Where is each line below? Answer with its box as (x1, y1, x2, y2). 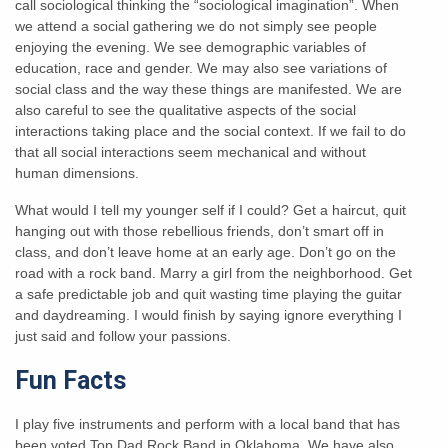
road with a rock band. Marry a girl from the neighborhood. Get (15, 264, 412, 281)
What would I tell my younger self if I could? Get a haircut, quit (15, 201, 406, 218)
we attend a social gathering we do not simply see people (15, 17, 377, 34)
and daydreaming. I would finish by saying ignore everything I (15, 306, 402, 323)
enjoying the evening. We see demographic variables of (15, 38, 366, 55)
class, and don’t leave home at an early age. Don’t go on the (15, 243, 396, 260)
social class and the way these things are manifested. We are (15, 80, 402, 97)
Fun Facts (15, 365, 126, 395)
